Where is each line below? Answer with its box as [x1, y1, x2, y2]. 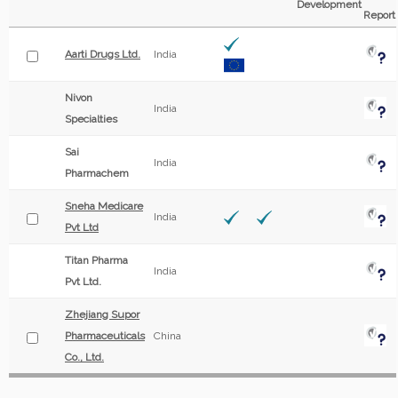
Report [363, 9, 395, 21]
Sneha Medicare [65, 200, 143, 212]
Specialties [65, 113, 117, 125]
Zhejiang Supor [65, 308, 139, 321]
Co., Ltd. [65, 351, 104, 363]
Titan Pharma [65, 254, 128, 267]
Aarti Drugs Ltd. [65, 48, 140, 60]
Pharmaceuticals [65, 330, 145, 342]
